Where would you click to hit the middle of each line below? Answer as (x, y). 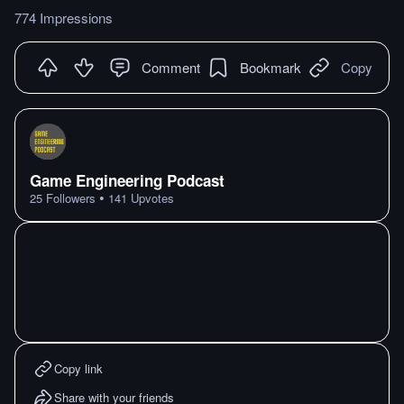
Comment (171, 67)
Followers (69, 198)
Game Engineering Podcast (127, 180)
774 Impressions (64, 18)
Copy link (78, 368)
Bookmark (271, 67)
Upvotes (151, 198)
